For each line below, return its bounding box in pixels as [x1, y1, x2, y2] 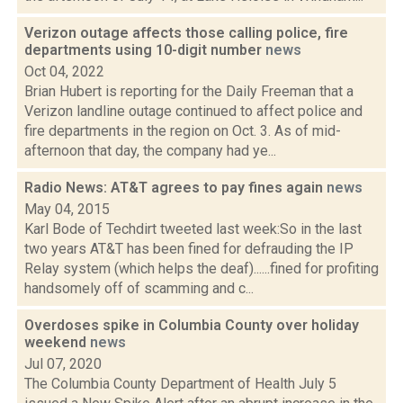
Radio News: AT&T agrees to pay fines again [24, 179, 327, 196]
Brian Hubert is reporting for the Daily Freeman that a [24, 83, 354, 100]
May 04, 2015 [24, 201, 110, 218]
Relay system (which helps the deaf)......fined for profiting [24, 260, 379, 277]
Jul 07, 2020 [24, 355, 102, 372]
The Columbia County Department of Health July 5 [24, 375, 336, 392]
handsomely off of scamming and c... [24, 280, 254, 297]
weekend [24, 334, 90, 351]
